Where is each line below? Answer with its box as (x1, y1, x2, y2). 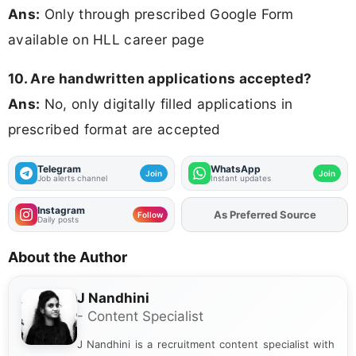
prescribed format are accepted (8, 121, 221, 138)
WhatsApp (211, 163, 261, 176)
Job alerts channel (37, 173, 107, 184)
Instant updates (211, 173, 271, 184)
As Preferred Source (213, 208, 316, 222)
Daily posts (37, 215, 79, 225)
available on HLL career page (8, 30, 204, 48)
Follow (137, 210, 163, 220)
